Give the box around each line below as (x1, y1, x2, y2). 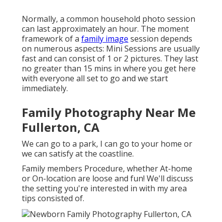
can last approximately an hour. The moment (22, 23, 189, 34)
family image (81, 33, 128, 44)
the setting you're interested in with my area (22, 182, 187, 194)
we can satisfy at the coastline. (22, 148, 134, 159)
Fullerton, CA (22, 118, 100, 135)
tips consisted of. (22, 192, 84, 204)
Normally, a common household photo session (22, 13, 195, 24)
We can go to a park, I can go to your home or (22, 138, 192, 149)
